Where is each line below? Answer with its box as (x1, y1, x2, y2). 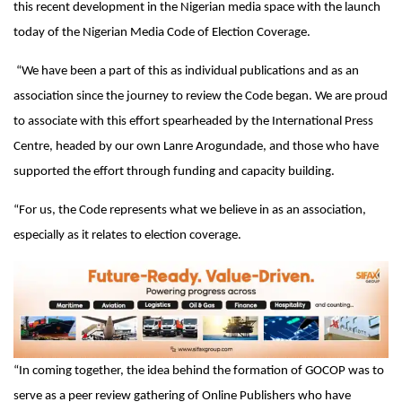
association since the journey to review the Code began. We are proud (13, 89, 388, 103)
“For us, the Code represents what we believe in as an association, (13, 203, 366, 217)
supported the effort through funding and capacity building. (13, 164, 335, 179)
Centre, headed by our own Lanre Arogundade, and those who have (13, 139, 379, 153)
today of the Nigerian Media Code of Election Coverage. (13, 25, 310, 39)
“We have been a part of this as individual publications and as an (13, 64, 359, 78)
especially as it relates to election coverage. (13, 228, 241, 242)
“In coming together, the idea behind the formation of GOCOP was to (13, 363, 384, 378)
